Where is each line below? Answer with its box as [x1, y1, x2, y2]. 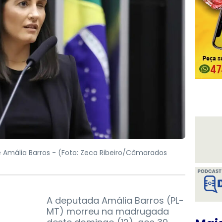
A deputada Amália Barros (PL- [47, 194, 184, 207]
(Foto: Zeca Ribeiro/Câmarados [58, 148, 167, 158]
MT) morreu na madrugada [47, 205, 169, 218]
